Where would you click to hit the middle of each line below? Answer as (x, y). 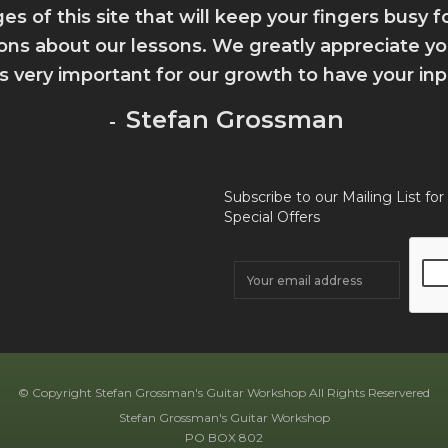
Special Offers (272, 217)
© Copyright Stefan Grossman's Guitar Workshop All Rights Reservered (224, 393)
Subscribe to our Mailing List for (334, 197)
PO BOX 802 (224, 438)
